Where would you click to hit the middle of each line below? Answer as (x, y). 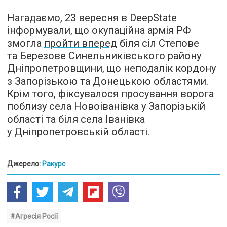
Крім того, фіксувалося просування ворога (110, 94)
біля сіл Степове (158, 43)
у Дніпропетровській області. (78, 132)
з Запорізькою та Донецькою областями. (108, 81)
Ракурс (54, 164)
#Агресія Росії (34, 217)
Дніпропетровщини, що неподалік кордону (111, 69)
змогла (26, 43)
